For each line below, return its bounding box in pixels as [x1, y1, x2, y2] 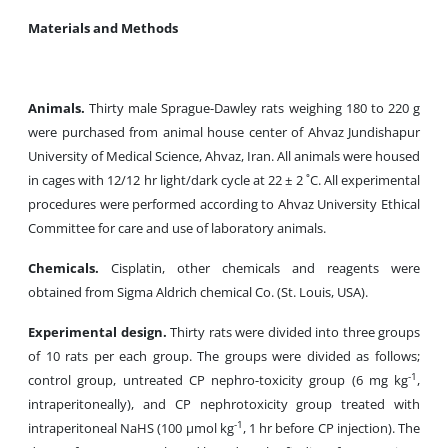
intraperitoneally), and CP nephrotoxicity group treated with [28, 395, 420, 413]
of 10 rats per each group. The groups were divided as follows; [28, 347, 420, 365]
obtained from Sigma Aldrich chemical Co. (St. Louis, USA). [28, 283, 368, 301]
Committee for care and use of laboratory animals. [28, 219, 326, 237]
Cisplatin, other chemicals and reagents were [99, 259, 420, 277]
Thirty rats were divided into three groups [170, 323, 420, 341]
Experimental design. [28, 323, 170, 341]
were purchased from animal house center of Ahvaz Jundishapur [28, 123, 420, 141]
